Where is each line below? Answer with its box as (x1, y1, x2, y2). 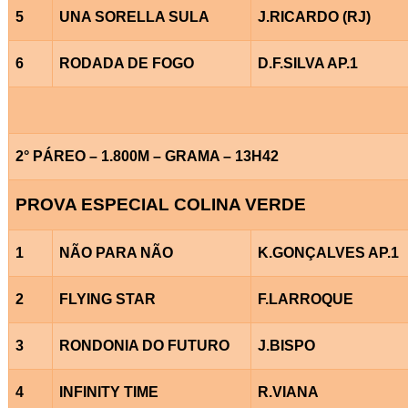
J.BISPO (257, 337, 315, 353)
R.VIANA (257, 383, 319, 400)
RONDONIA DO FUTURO (58, 337, 229, 353)
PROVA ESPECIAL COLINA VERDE (15, 194, 306, 214)
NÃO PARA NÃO (58, 244, 173, 260)
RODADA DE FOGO (58, 55, 194, 71)
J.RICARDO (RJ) (257, 8, 371, 25)
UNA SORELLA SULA (58, 8, 209, 25)
